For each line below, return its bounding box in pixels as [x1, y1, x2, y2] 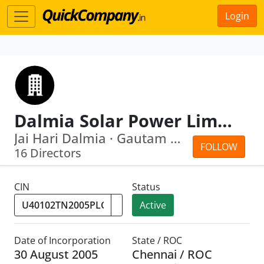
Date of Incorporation [14, 234, 111, 247]
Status [132, 180, 160, 193]
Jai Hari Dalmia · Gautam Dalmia [170, 130, 181, 147]
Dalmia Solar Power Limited [217, 109, 232, 132]
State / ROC [132, 234, 182, 247]
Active [140, 199, 166, 212]
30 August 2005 [14, 246, 98, 262]
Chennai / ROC [132, 246, 212, 262]
